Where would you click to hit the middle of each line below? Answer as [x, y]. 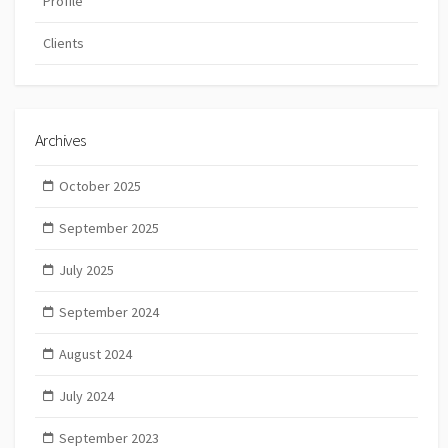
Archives [60, 139]
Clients [63, 42]
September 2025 [108, 228]
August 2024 [95, 354]
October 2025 [99, 186]
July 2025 [86, 270]
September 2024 [108, 312]
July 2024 [86, 396]
